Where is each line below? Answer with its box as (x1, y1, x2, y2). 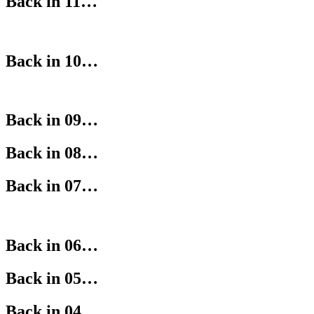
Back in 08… (6, 144, 98, 163)
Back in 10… (6, 51, 98, 70)
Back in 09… (6, 111, 98, 130)
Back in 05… (6, 268, 98, 287)
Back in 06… (6, 236, 98, 255)
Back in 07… (6, 177, 98, 196)
